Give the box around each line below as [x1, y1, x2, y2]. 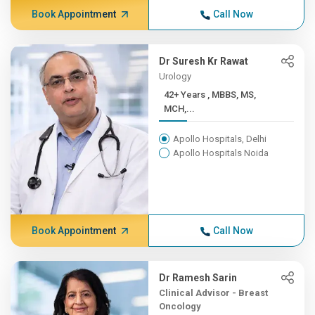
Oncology [159, 301, 202, 311]
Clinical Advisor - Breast [159, 288, 269, 298]
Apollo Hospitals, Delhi [173, 134, 267, 144]
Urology [159, 71, 192, 82]
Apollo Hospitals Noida [173, 148, 269, 158]
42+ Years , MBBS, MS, [164, 89, 208, 100]
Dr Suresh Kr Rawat [159, 56, 249, 67]
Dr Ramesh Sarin [159, 272, 238, 283]
